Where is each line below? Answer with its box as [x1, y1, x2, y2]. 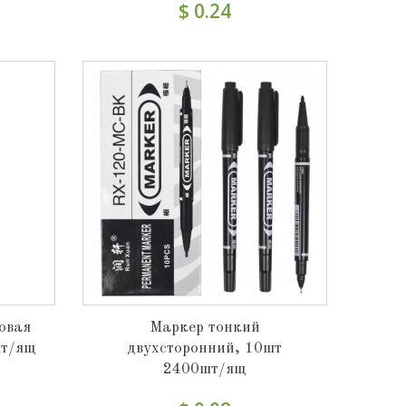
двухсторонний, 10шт [127, 340, 283, 356]
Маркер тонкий [149, 319, 260, 335]
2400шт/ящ [162, 361, 246, 377]
